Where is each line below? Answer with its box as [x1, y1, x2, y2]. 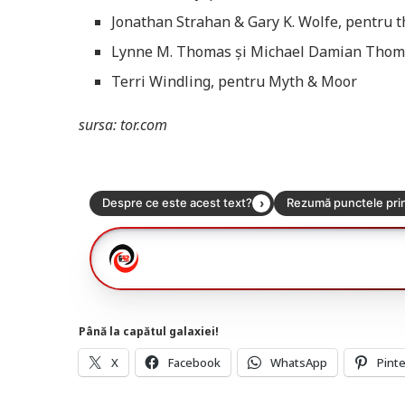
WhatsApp [270, 353, 327, 371]
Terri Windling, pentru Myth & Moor [111, 71, 357, 91]
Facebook [168, 353, 221, 371]
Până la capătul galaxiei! [79, 323, 219, 339]
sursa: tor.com [79, 114, 167, 135]
